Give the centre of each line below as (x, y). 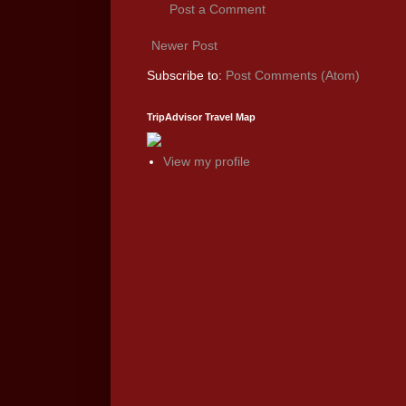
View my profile (206, 162)
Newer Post (184, 45)
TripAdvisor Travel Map (201, 116)
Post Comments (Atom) (293, 75)
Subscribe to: (186, 75)
